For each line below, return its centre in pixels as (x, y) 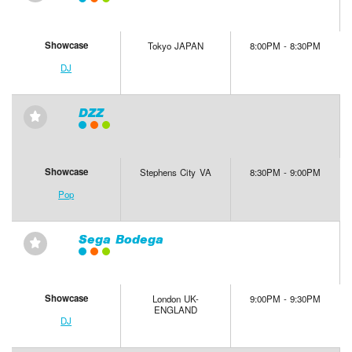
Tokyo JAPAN (176, 46)
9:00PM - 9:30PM (286, 299)
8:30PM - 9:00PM (286, 172)
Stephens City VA (176, 172)
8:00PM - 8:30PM (286, 46)
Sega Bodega (121, 240)
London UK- (176, 299)
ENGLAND (175, 310)
